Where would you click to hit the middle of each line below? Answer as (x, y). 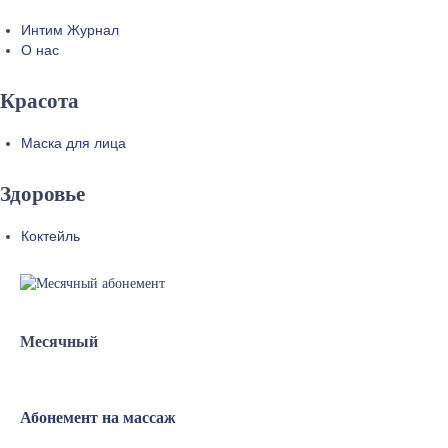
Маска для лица (73, 143)
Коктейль (50, 236)
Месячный (59, 342)
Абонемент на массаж (98, 418)
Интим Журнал (70, 30)
